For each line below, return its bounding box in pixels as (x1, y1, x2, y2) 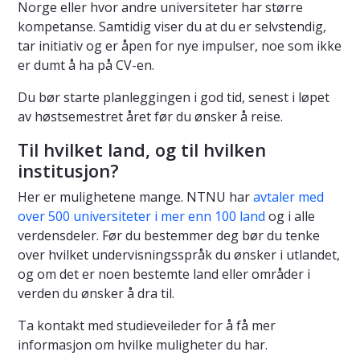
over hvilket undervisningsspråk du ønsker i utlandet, (18, 246, 340, 264)
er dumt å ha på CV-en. (18, 56, 154, 75)
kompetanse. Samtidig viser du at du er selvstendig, (18, 18, 326, 36)
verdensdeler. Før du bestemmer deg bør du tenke (18, 227, 320, 245)
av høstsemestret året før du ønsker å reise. (18, 108, 283, 126)
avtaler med (253, 188, 324, 207)
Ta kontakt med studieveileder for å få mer (18, 317, 276, 335)
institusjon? (18, 158, 119, 183)
